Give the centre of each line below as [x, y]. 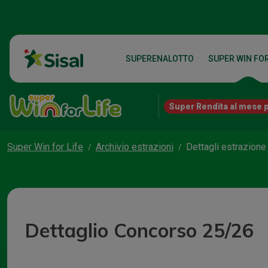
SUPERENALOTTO [160, 58]
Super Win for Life [45, 147]
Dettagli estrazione [226, 147]
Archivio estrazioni [134, 147]
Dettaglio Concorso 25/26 [139, 231]
